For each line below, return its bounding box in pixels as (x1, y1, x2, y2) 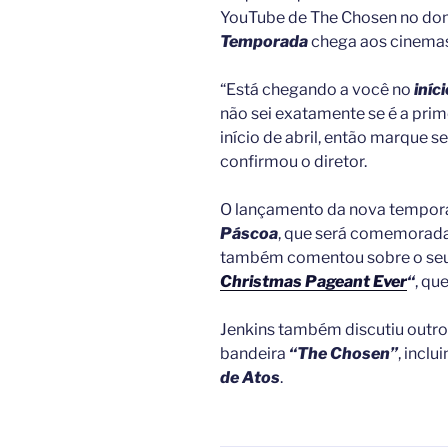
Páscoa (220, 223, 278, 243)
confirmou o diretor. (220, 151, 370, 171)
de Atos (220, 367, 280, 387)
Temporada (220, 31, 311, 51)
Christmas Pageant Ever (220, 271, 407, 291)
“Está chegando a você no (220, 79, 411, 99)
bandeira (220, 343, 289, 363)
